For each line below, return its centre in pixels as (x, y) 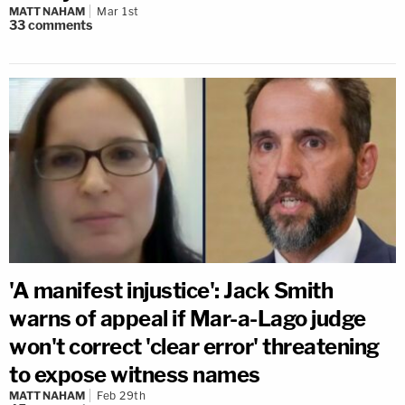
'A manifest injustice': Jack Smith (171, 291)
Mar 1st (118, 12)
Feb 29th (121, 396)
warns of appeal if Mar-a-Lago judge (188, 319)
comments (60, 25)
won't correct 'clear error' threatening (194, 347)
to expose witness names (135, 375)
